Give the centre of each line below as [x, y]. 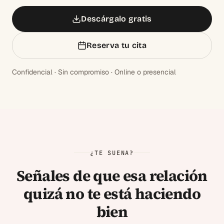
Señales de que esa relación [112, 175]
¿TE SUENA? [112, 153]
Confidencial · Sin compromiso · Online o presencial [94, 72]
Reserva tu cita [116, 45]
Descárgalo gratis [116, 18]
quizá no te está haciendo [112, 193]
